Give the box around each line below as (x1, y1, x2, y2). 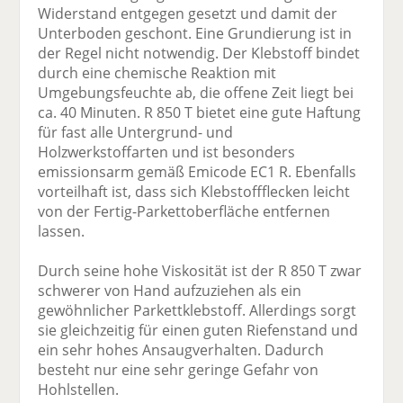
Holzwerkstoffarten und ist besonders (38, 142, 296, 163)
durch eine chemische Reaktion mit (38, 63, 277, 84)
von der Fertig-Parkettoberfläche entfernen (38, 201, 331, 222)
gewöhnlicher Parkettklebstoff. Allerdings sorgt (38, 300, 357, 321)
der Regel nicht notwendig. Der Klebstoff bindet (38, 43, 361, 64)
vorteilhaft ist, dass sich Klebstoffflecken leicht (38, 182, 351, 202)
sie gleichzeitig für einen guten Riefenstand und (38, 320, 359, 341)
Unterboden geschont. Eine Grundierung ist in (38, 23, 353, 44)
